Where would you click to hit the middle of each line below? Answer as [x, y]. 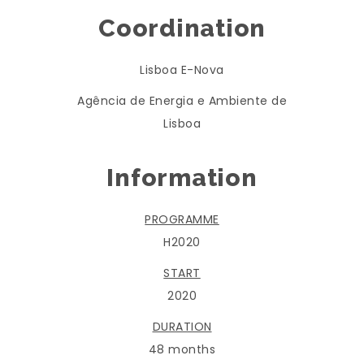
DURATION [182, 327]
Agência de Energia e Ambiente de [182, 101]
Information [182, 178]
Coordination [182, 28]
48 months [182, 350]
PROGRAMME [182, 220]
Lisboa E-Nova [182, 70]
